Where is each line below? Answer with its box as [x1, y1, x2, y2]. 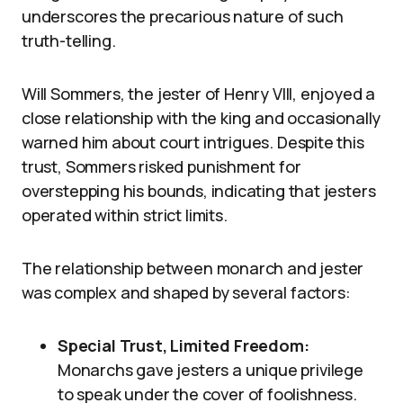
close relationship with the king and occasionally [22, 107, 381, 129]
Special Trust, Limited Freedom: [58, 335, 309, 356]
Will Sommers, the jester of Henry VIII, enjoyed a [22, 83, 376, 104]
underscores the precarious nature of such [22, 5, 344, 27]
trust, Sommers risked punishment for [22, 156, 301, 177]
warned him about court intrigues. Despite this [22, 131, 364, 153]
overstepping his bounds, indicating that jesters [22, 180, 376, 201]
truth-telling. [22, 30, 116, 51]
